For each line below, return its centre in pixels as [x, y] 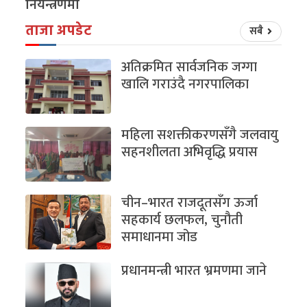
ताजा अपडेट [59, 31]
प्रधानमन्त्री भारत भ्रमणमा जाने [194, 270]
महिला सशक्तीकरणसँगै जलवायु [200, 135]
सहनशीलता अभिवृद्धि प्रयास [190, 152]
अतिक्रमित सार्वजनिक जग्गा [189, 67]
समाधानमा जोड [160, 237]
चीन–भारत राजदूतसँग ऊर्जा [190, 202]
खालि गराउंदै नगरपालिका [185, 84]
